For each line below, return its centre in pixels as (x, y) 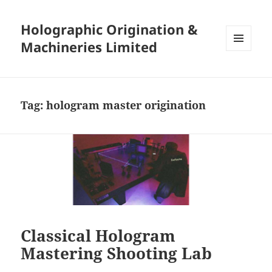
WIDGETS (243, 76)
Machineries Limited (89, 47)
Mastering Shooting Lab (117, 253)
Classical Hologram (98, 235)
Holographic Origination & (110, 29)
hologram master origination (126, 105)
